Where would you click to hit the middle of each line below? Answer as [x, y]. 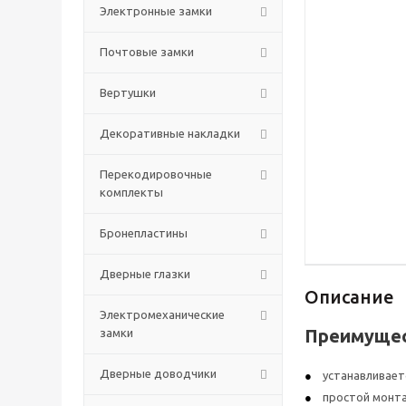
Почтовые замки [147, 52]
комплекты [131, 192]
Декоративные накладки [170, 133]
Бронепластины [144, 233]
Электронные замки [156, 11]
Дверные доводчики [158, 373]
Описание [349, 297]
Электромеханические [162, 314]
